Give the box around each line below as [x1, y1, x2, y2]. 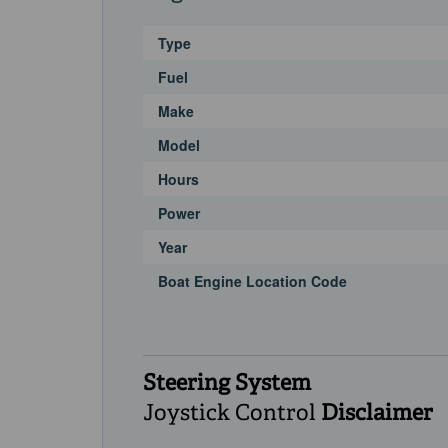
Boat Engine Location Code [158, 271, 347, 292]
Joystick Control [143, 403, 321, 426]
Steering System [143, 373, 311, 396]
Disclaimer [321, 403, 433, 426]
